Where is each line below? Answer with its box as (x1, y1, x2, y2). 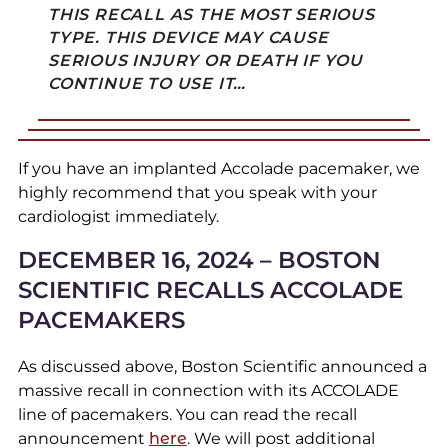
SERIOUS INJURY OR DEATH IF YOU (47, 51, 363, 71)
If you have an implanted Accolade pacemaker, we (17, 159, 420, 179)
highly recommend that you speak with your (17, 183, 377, 203)
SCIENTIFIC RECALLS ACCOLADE (17, 276, 403, 305)
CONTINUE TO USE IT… (47, 74, 247, 94)
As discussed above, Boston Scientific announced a (17, 357, 427, 377)
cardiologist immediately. (17, 207, 219, 227)
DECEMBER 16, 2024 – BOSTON (17, 246, 381, 275)
